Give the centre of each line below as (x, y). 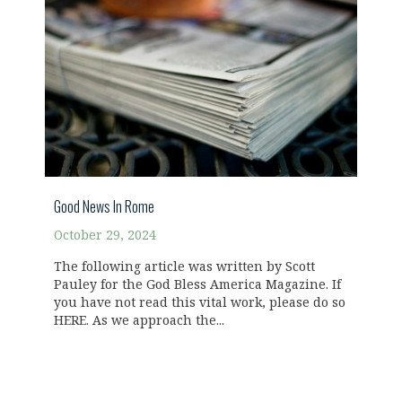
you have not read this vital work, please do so (200, 302)
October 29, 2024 (105, 235)
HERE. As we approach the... (139, 320)
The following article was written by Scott (184, 267)
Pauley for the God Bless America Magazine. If (197, 284)
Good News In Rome (104, 206)
